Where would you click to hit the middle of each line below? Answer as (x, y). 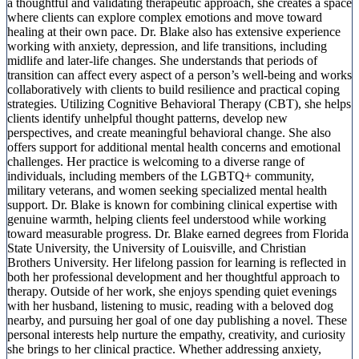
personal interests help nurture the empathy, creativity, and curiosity (176, 335)
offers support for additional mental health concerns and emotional (174, 147)
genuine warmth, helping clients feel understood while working (167, 220)
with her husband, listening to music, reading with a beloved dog (170, 306)
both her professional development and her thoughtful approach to (173, 277)
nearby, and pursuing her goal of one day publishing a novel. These (177, 321)
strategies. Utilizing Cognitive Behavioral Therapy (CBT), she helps (179, 104)
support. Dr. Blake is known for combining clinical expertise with (172, 205)
